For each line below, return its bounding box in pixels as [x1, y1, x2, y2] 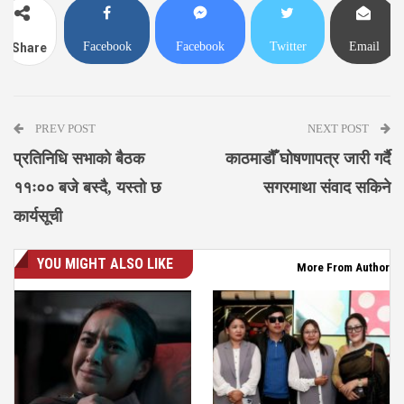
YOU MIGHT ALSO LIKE [37, 255, 173, 273]
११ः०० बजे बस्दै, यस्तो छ [14, 179, 161, 197]
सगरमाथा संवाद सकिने [263, 179, 390, 197]
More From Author [297, 261, 390, 275]
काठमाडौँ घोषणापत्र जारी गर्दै [225, 150, 390, 169]
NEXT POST [308, 122, 372, 136]
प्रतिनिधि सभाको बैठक [14, 150, 144, 169]
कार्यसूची [14, 207, 62, 226]
